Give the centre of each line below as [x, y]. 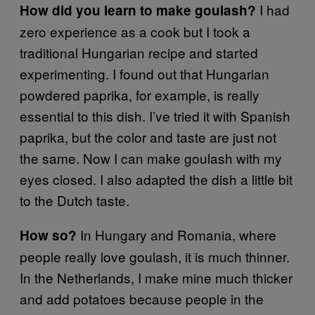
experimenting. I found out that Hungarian [144, 73]
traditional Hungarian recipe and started [139, 52]
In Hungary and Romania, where [176, 234]
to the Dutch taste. [75, 200]
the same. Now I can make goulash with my [151, 157]
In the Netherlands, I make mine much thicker [156, 277]
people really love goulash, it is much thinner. [155, 256]
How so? [48, 235]
